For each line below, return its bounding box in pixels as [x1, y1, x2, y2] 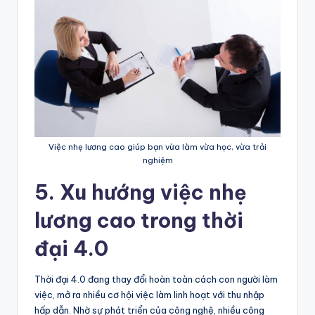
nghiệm [142, 155, 173, 165]
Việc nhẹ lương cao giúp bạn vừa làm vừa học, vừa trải [49, 141, 266, 152]
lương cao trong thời [34, 207, 243, 233]
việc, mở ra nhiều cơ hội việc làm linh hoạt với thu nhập [34, 288, 264, 300]
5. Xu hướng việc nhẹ [34, 179, 247, 205]
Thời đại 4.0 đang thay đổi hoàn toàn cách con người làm [34, 273, 278, 285]
